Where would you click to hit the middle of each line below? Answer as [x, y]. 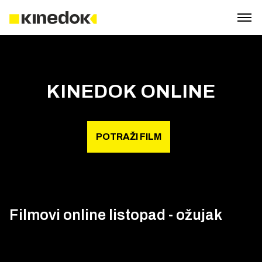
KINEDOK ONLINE [131, 92]
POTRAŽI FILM [129, 137]
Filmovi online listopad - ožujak [116, 215]
